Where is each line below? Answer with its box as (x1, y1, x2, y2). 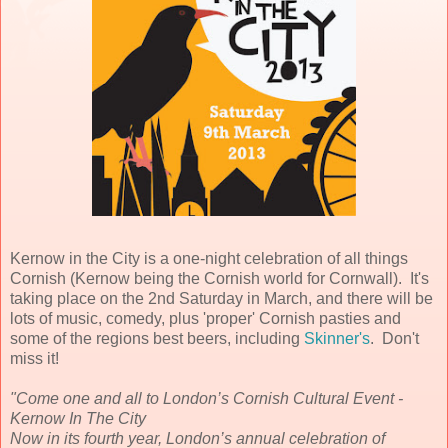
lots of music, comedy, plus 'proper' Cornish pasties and (10, 309, 401, 327)
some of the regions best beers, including (10, 329, 304, 347)
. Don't (370, 329, 419, 347)
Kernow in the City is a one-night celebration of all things (10, 249, 408, 267)
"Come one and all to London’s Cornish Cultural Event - (10, 389, 403, 407)
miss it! (10, 349, 59, 367)
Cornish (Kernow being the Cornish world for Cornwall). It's (10, 269, 429, 287)
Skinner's (304, 329, 370, 347)
